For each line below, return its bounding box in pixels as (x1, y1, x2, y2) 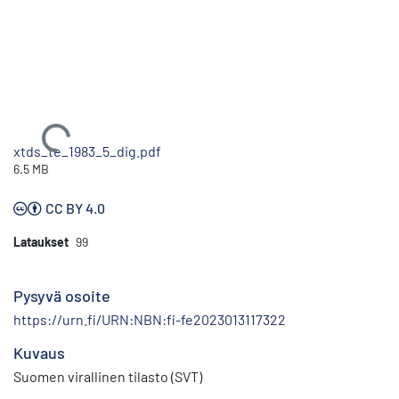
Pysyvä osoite (13, 285, 110, 305)
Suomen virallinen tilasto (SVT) (13, 367, 202, 385)
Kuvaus (13, 342, 65, 362)
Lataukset (13, 233, 69, 249)
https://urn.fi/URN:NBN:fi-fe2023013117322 (13, 310, 286, 328)
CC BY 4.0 (45, 199, 105, 216)
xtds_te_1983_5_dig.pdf (13, 142, 161, 159)
